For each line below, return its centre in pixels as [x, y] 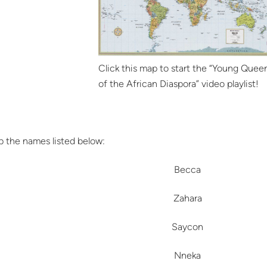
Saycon [188, 227]
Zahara [187, 198]
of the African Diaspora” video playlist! [178, 84]
